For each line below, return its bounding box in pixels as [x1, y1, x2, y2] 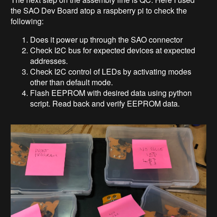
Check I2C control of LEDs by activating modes [30, 66, 192, 77]
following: [11, 15, 44, 27]
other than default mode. [30, 77, 113, 88]
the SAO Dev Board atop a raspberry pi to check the [11, 5, 187, 16]
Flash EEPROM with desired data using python [30, 87, 192, 99]
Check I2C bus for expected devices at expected [30, 45, 196, 56]
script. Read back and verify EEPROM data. [30, 98, 180, 109]
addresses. [30, 55, 68, 67]
